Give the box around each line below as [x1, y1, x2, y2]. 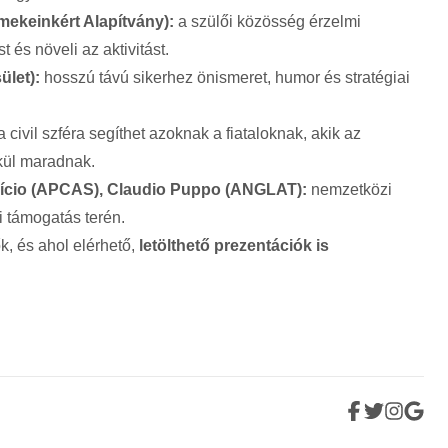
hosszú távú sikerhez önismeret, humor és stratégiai [40, 69, 410, 87]
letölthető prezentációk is [139, 237, 329, 255]
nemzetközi [307, 181, 392, 199]
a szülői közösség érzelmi [174, 13, 361, 31]
